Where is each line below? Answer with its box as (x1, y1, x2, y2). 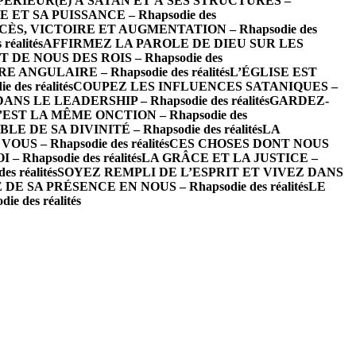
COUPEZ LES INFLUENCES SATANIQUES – (73, 79, 338, 93)
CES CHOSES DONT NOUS (169, 137, 329, 150)
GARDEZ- (269, 94, 329, 107)
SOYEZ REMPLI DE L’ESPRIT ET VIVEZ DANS (57, 165, 343, 179)
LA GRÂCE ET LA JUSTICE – (141, 151, 318, 164)
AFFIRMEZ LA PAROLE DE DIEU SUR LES (43, 37, 304, 50)
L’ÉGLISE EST (230, 65, 317, 79)
